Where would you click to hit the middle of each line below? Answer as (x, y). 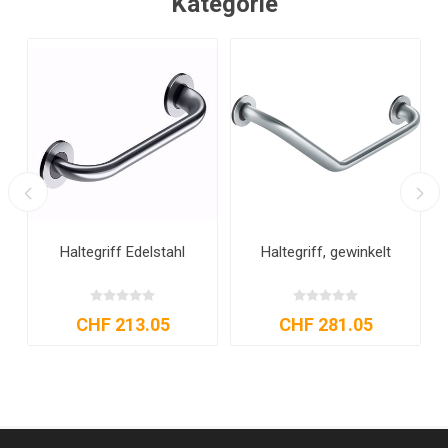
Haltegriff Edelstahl (122, 252)
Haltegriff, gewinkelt (325, 252)
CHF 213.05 (122, 324)
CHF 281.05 (325, 324)
